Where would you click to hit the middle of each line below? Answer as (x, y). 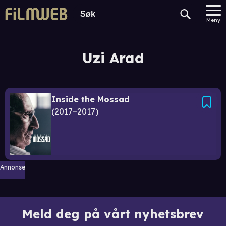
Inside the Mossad (91, 99)
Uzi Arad (113, 58)
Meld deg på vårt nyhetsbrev (113, 214)
